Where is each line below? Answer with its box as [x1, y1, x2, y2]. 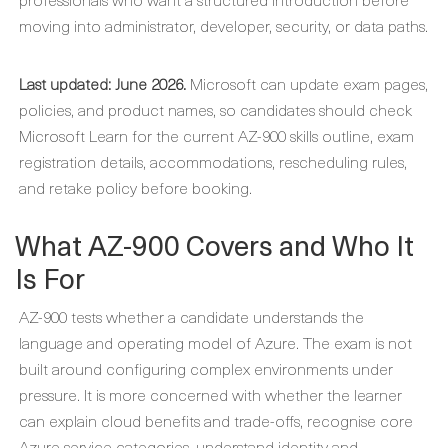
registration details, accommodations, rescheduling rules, [19, 149, 407, 173]
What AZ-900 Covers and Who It [15, 223, 414, 266]
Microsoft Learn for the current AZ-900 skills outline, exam [19, 123, 414, 147]
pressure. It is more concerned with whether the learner [19, 382, 402, 406]
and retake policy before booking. [19, 175, 252, 199]
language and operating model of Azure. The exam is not [19, 330, 412, 354]
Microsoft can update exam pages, [186, 71, 428, 95]
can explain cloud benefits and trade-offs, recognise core [19, 408, 413, 432]
